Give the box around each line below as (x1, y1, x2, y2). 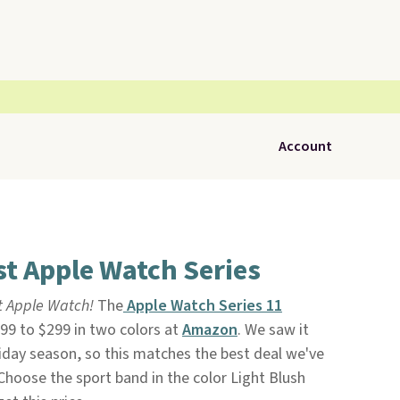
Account (279, 137, 332, 156)
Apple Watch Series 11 (122, 295, 282, 317)
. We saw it (237, 319, 309, 341)
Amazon (181, 319, 237, 341)
